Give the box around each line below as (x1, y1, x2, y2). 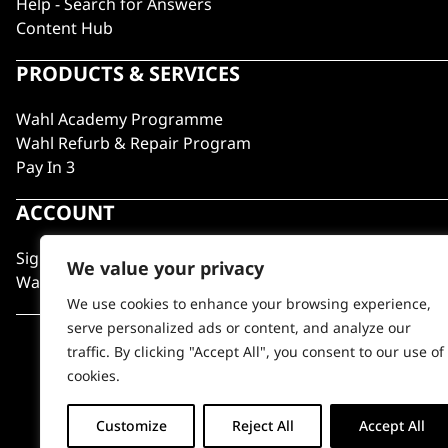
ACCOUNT (16, 199, 115, 226)
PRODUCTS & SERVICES (16, 60, 240, 87)
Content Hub (16, 17, 113, 39)
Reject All (231, 416, 294, 435)
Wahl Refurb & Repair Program (16, 132, 251, 154)
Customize (95, 416, 167, 435)
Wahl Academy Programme (16, 108, 223, 130)
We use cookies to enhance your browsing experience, (67, 294, 431, 313)
